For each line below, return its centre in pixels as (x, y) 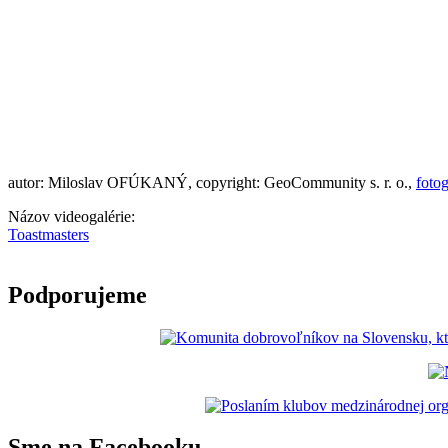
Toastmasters (48, 234)
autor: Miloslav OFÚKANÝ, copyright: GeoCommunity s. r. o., (212, 182)
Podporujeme (77, 294)
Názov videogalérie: (73, 216)
